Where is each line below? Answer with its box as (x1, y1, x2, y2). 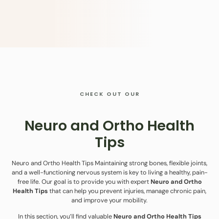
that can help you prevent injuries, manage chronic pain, (48, 186, 206, 195)
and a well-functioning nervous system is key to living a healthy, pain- (11, 168, 208, 176)
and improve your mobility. (71, 196, 148, 204)
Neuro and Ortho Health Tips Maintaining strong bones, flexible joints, (12, 158, 207, 167)
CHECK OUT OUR (79, 89, 140, 98)
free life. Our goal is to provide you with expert (17, 177, 151, 186)
